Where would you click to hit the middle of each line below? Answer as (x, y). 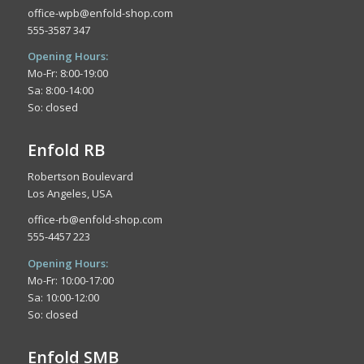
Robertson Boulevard (80, 177)
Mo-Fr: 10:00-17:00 (70, 280)
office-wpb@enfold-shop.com (100, 13)
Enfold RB (66, 150)
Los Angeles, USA (69, 194)
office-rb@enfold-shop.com (95, 220)
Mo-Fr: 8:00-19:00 (67, 74)
